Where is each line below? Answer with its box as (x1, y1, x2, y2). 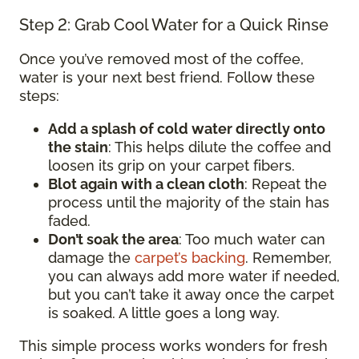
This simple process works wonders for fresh (19, 337, 328, 354)
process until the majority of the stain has (48, 193, 329, 211)
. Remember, (245, 248, 332, 266)
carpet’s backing (135, 248, 245, 266)
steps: (19, 87, 59, 104)
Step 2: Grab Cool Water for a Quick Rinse (19, 14, 329, 34)
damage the (48, 248, 135, 266)
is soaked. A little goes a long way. (48, 304, 280, 321)
